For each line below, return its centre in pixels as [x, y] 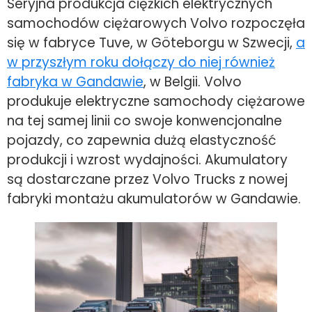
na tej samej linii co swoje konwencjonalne [145, 121]
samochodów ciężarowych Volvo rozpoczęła [156, 24]
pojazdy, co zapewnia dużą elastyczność [142, 141]
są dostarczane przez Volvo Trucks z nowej [147, 180]
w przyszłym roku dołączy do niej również [141, 63]
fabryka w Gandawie [75, 82]
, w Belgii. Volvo [193, 82]
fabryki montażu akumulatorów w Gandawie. [154, 199]
